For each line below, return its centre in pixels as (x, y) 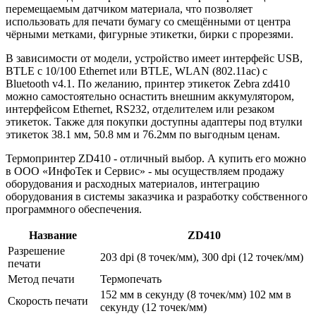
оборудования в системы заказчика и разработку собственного (157, 196)
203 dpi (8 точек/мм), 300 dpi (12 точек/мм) (202, 257)
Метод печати (41, 279)
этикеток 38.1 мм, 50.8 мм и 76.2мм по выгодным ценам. (143, 134)
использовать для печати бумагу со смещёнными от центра (148, 21)
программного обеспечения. (74, 209)
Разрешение (36, 250)
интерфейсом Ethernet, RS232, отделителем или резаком (140, 109)
